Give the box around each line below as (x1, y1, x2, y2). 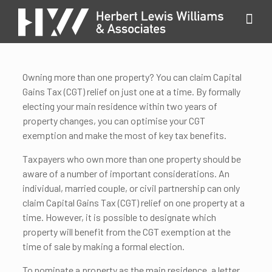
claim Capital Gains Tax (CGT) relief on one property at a (22, 197, 245, 208)
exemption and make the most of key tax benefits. (22, 129, 226, 141)
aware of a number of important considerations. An (22, 168, 229, 179)
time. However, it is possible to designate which (22, 211, 216, 223)
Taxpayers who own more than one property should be (22, 153, 241, 165)
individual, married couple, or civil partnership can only (22, 182, 240, 194)
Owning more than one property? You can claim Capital (22, 71, 242, 83)
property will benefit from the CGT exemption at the (22, 226, 231, 237)
